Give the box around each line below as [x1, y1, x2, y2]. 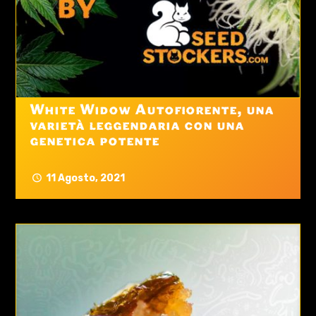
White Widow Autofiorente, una [30, 104, 274, 119]
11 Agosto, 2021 [46, 172, 125, 185]
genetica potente [30, 135, 160, 150]
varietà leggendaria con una [30, 119, 245, 134]
